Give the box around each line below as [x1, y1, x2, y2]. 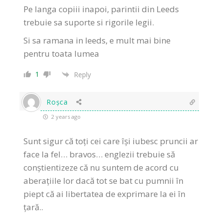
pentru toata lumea [23, 48, 100, 60]
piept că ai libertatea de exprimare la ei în [23, 188, 186, 200]
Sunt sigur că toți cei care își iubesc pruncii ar [23, 135, 198, 147]
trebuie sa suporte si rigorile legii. [23, 17, 154, 28]
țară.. [23, 201, 44, 213]
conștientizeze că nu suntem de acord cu [23, 162, 179, 174]
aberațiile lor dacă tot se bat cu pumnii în [23, 175, 184, 187]
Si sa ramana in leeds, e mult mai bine [23, 35, 171, 46]
